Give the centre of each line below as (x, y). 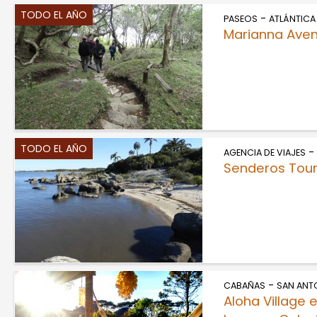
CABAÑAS (244, 286)
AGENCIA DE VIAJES (264, 152)
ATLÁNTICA (292, 19)
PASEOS (240, 19)
